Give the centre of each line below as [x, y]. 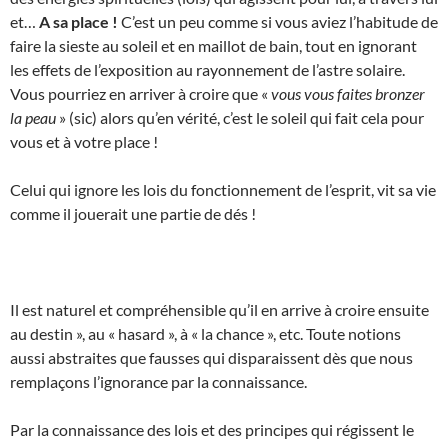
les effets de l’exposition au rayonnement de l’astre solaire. [207, 69]
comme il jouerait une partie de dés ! [133, 213]
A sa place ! [80, 21]
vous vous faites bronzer [348, 93]
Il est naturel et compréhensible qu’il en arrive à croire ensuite [219, 309]
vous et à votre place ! [84, 141]
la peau [33, 117]
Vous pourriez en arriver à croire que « [140, 93]
